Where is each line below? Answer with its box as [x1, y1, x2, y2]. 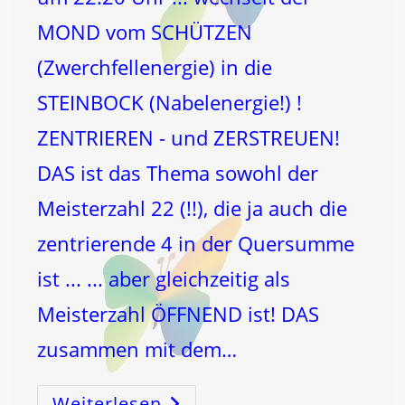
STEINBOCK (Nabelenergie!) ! [37, 89, 303, 116]
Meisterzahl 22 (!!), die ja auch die [37, 194, 348, 221]
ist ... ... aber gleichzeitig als [37, 265, 291, 292]
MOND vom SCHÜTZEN [37, 18, 253, 45]
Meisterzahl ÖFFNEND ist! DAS [37, 300, 320, 327]
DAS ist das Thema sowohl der [37, 159, 319, 186]
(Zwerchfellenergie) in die [37, 53, 273, 80]
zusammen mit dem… [37, 335, 238, 363]
